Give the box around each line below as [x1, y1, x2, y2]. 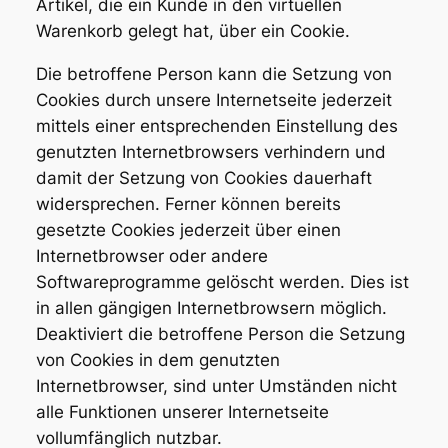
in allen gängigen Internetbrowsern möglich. [35, 297, 387, 318]
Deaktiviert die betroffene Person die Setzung [35, 323, 405, 344]
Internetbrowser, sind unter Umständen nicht [35, 375, 397, 396]
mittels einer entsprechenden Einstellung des [35, 115, 398, 136]
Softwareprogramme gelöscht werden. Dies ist [35, 271, 409, 292]
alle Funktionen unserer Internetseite [35, 401, 329, 422]
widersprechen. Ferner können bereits [35, 193, 341, 214]
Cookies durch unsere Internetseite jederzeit [35, 89, 392, 110]
